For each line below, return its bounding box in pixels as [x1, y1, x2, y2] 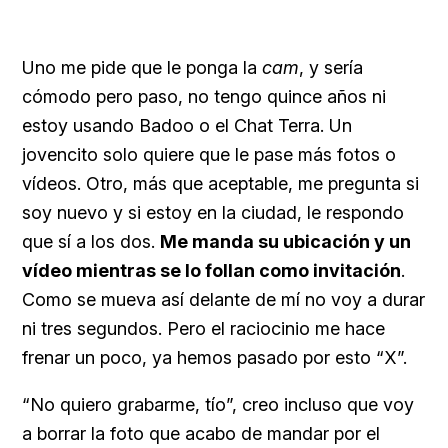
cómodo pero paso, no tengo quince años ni [22, 85, 386, 107]
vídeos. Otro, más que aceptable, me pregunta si [22, 172, 419, 194]
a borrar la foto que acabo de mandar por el [22, 422, 380, 444]
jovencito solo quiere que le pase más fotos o [22, 143, 396, 165]
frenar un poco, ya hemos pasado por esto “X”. [22, 346, 407, 368]
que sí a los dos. [22, 230, 160, 252]
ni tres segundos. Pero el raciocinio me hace [22, 317, 385, 339]
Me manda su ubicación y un [160, 230, 411, 252]
